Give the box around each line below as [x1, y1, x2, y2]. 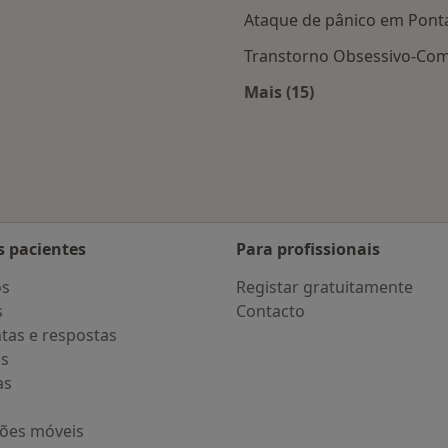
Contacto [236, 300, 305, 322]
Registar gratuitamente [236, 276, 413, 298]
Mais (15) [244, 81, 314, 104]
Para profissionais [236, 238, 380, 260]
